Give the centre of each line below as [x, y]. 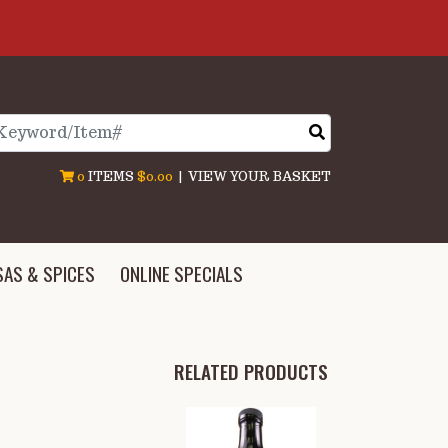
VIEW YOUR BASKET [259, 176]
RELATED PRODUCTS [251, 371]
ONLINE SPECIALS [182, 273]
